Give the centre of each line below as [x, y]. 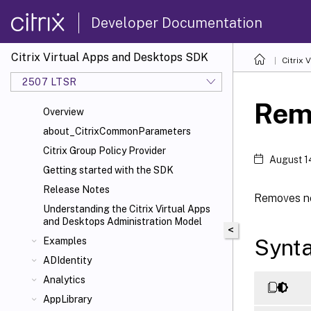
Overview [64, 112]
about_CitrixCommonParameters [117, 131]
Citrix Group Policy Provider [104, 151]
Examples [65, 241]
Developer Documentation [177, 23]
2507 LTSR [50, 82]
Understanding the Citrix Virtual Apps [127, 209]
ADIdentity [67, 260]
